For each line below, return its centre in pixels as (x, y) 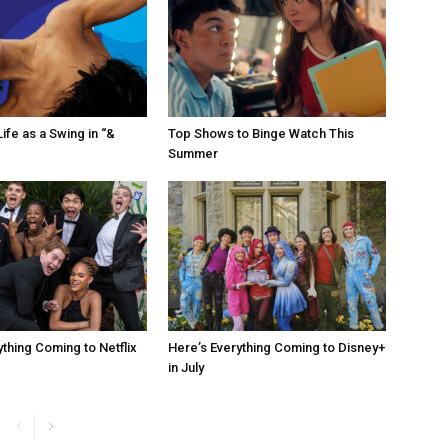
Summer (193, 153)
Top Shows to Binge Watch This (261, 133)
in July (186, 367)
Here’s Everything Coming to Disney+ (276, 347)
